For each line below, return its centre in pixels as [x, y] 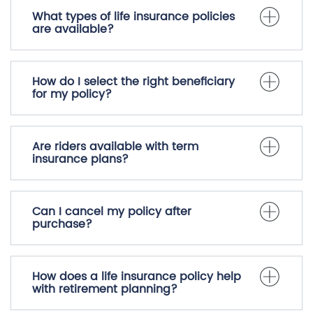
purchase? [62, 225]
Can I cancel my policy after [112, 212]
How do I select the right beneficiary [133, 82]
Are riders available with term [115, 147]
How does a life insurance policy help [137, 277]
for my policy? [72, 95]
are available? [73, 30]
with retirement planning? [105, 290]
